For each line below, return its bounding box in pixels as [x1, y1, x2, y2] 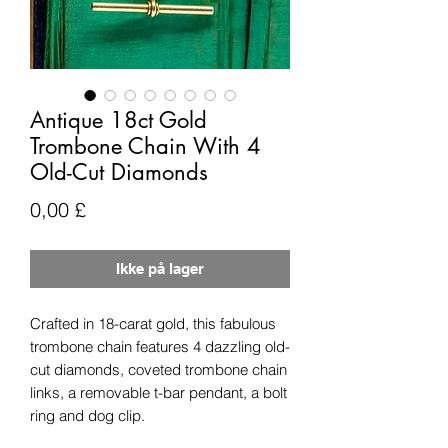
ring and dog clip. [30, 405, 149, 425]
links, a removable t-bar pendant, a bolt [30, 382, 287, 402]
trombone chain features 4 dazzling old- [30, 336, 290, 356]
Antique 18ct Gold [30, 105, 207, 134]
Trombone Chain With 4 [30, 131, 261, 160]
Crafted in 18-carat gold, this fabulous [30, 313, 276, 333]
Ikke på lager [116, 259, 204, 277]
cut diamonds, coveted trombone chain [30, 359, 287, 379]
